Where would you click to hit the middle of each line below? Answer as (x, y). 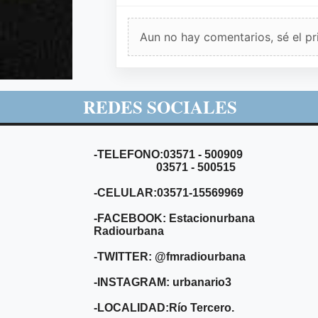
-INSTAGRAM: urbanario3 (163, 282)
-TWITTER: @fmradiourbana (170, 256)
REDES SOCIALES (160, 106)
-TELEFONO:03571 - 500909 (170, 154)
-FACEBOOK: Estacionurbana (174, 218)
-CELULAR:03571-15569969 (169, 192)
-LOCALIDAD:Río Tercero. (165, 307)
